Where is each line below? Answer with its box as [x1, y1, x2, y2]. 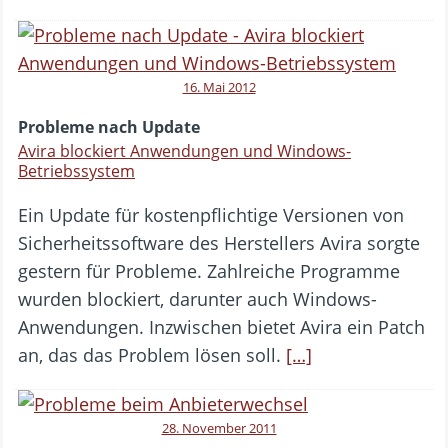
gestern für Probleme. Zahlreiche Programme [18, 259, 400, 284]
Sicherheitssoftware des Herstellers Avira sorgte [18, 231, 420, 256]
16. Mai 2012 [182, 78, 256, 97]
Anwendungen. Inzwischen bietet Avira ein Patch [18, 315, 425, 340]
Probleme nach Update [18, 116, 200, 139]
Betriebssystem [18, 160, 135, 183]
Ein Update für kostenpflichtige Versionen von [18, 203, 404, 228]
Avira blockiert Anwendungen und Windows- [18, 140, 351, 163]
